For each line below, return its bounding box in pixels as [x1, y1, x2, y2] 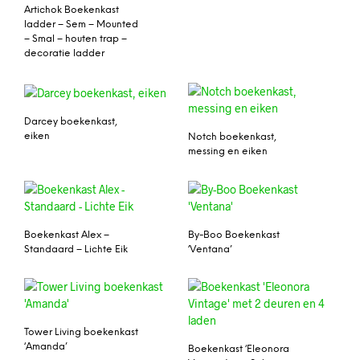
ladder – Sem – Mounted [24, 18, 138, 30]
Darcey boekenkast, [24, 116, 117, 127]
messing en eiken [188, 145, 268, 157]
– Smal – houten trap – [24, 33, 127, 44]
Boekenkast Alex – [24, 229, 109, 240]
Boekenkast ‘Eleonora [188, 344, 289, 355]
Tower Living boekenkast [24, 327, 138, 338]
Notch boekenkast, [188, 131, 276, 142]
